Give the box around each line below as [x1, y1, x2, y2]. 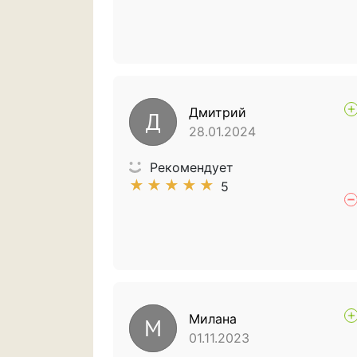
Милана [189, 311, 237, 327]
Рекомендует [150, 159, 234, 175]
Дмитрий [189, 104, 246, 120]
